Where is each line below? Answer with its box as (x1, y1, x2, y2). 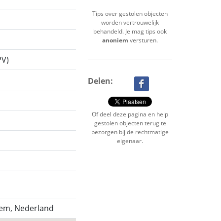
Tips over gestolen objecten (92, 9, 168, 18)
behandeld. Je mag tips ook (93, 27, 167, 36)
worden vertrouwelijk (101, 18, 159, 27)
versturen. (128, 36, 158, 45)
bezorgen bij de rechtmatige (91, 128, 169, 137)
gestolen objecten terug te (94, 119, 166, 128)
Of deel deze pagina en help (92, 110, 168, 119)
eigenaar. (117, 137, 143, 146)
